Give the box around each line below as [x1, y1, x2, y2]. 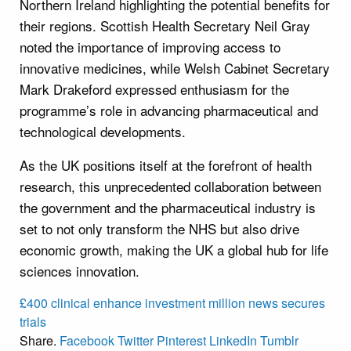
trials [20, 312, 46, 331]
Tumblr [260, 331, 299, 349]
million [208, 293, 245, 312]
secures [281, 293, 325, 312]
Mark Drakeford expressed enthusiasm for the [20, 78, 289, 99]
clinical [51, 293, 90, 312]
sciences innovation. [20, 260, 139, 280]
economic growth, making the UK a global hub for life [20, 239, 328, 259]
